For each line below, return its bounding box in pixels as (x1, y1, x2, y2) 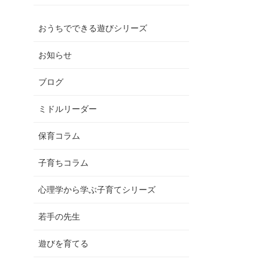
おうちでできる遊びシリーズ (38, 23, 147, 33)
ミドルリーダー (38, 104, 97, 114)
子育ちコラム (38, 158, 89, 168)
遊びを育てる (38, 239, 89, 249)
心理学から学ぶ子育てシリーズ (38, 185, 156, 195)
